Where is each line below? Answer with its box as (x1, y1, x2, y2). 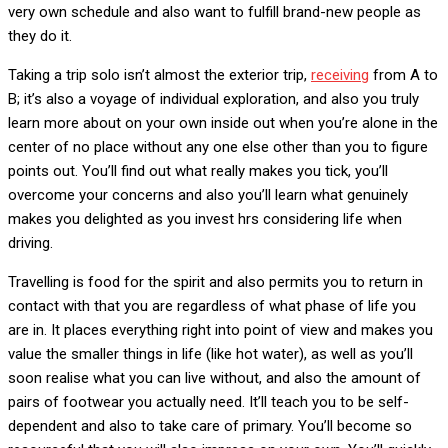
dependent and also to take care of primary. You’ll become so (8, 417, 412, 435)
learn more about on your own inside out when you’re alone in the (8, 114, 438, 132)
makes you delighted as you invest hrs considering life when (8, 210, 402, 228)
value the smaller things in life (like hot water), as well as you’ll (8, 345, 413, 363)
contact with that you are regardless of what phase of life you (8, 297, 416, 315)
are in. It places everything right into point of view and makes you (8, 321, 433, 339)
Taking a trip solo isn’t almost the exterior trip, (8, 66, 311, 84)
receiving (311, 66, 369, 84)
